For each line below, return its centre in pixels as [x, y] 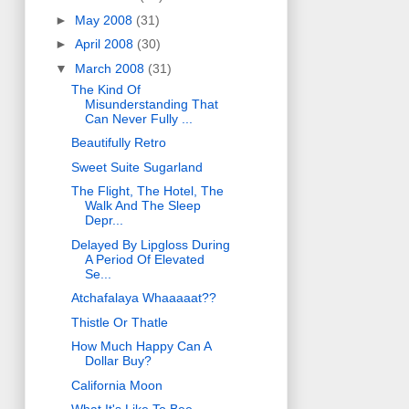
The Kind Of [105, 89]
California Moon [116, 385]
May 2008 [105, 20]
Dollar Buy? [118, 361]
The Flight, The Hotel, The [147, 191]
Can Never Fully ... [138, 118]
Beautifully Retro [118, 143]
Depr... [104, 220]
